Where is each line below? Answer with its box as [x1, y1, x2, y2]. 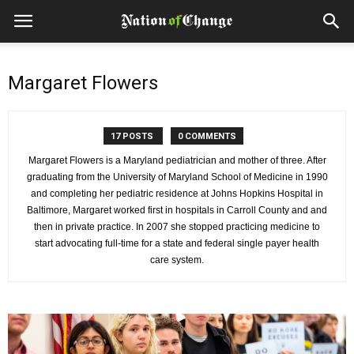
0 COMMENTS [177, 131, 236, 141]
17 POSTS [110, 131, 156, 141]
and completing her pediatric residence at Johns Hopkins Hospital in [31, 188, 323, 199]
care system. [150, 254, 204, 265]
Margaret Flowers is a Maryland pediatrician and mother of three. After [28, 155, 326, 166]
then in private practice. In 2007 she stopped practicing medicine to [34, 221, 320, 232]
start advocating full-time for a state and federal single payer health [35, 238, 319, 249]
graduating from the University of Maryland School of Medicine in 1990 [26, 171, 328, 183]
